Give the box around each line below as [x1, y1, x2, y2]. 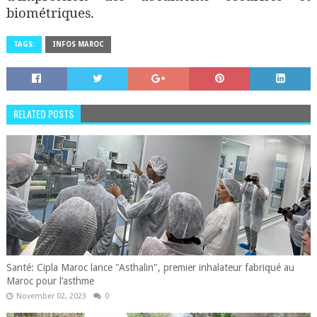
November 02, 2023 [16, 292, 86, 301]
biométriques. [6, 4, 98, 21]
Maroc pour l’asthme [6, 275, 94, 287]
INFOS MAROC [52, 40, 104, 48]
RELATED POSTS [13, 106, 74, 121]
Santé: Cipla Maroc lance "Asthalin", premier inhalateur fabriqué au [6, 262, 294, 273]
